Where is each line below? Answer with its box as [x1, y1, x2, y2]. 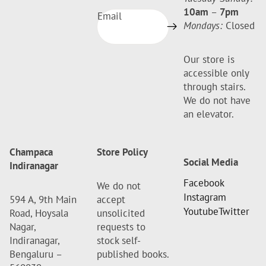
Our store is [183, 53, 235, 66]
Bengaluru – [9, 248, 62, 261]
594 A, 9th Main [9, 193, 77, 207]
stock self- [96, 234, 141, 248]
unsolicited [96, 207, 145, 220]
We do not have [183, 94, 251, 107]
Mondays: [183, 19, 223, 33]
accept [96, 193, 125, 207]
